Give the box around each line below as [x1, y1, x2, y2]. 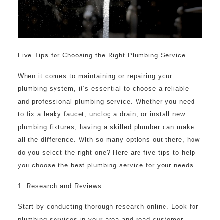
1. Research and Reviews [18, 182, 102, 190]
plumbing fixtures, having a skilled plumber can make [18, 123, 194, 131]
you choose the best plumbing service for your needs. [18, 161, 196, 169]
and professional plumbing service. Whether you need [18, 97, 195, 105]
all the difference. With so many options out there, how [18, 136, 200, 143]
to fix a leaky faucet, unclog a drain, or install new [18, 110, 185, 118]
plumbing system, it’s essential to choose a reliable [18, 84, 189, 92]
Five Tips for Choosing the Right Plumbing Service [18, 51, 186, 59]
